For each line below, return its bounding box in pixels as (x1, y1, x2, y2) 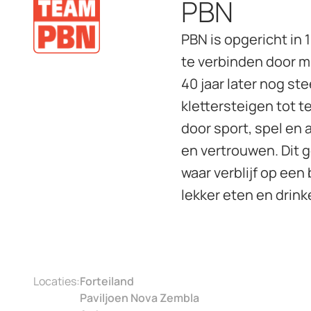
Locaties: (33, 274, 80, 289)
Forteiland (80, 274, 134, 289)
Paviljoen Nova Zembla (80, 290, 199, 305)
